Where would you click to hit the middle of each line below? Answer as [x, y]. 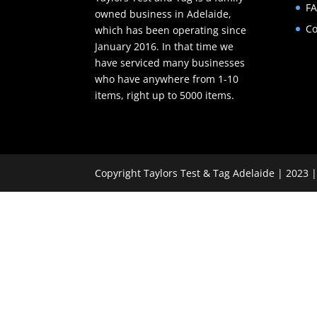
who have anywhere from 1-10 [167, 79]
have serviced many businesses [170, 63]
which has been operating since [171, 30]
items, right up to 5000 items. [165, 96]
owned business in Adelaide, [163, 14]
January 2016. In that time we [165, 47]
